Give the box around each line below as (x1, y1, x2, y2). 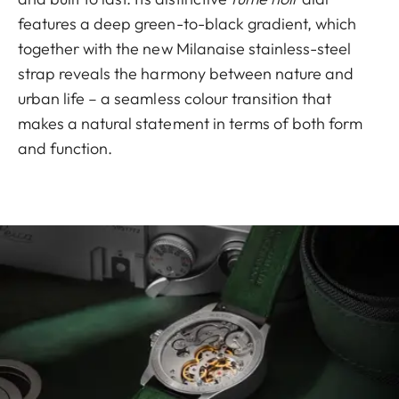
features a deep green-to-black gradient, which (18, 12, 357, 34)
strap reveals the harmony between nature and (18, 62, 354, 84)
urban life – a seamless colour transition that (18, 87, 332, 109)
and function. (18, 137, 113, 159)
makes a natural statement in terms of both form (18, 112, 363, 134)
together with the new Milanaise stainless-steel (18, 37, 352, 59)
